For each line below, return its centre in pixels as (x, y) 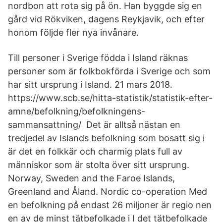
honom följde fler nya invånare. (73, 32)
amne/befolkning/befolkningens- (77, 111)
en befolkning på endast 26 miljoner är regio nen (110, 205)
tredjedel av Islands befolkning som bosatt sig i (106, 138)
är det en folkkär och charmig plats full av (95, 151)
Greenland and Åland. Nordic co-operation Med (108, 192)
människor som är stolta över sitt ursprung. (99, 165)
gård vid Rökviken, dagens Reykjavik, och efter (106, 19)
